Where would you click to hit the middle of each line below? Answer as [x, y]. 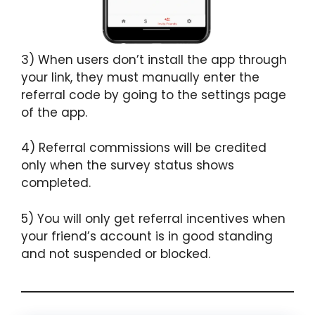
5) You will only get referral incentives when [153, 218]
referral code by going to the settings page [154, 95]
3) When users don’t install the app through [154, 59]
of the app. [54, 112]
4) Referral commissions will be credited [144, 148]
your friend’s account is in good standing [147, 236]
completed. [56, 183]
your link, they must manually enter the [140, 77]
